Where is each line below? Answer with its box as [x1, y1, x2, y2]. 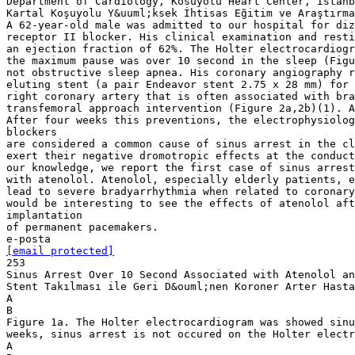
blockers [6, 125, 57, 138]
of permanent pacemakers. [6, 220, 158, 233]
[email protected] [6, 244, 114, 257]
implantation [6, 208, 82, 221]
